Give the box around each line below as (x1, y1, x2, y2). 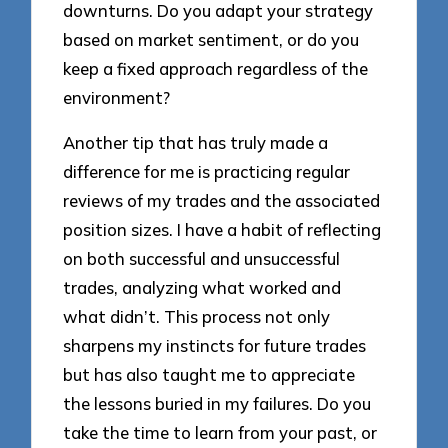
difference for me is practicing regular (63, 160, 351, 182)
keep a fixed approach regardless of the (63, 58, 369, 80)
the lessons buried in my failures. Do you (63, 392, 372, 414)
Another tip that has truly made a (63, 131, 329, 153)
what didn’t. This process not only (63, 305, 331, 327)
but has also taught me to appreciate (63, 363, 356, 385)
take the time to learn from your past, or (63, 421, 378, 443)
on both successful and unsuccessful (63, 247, 341, 269)
